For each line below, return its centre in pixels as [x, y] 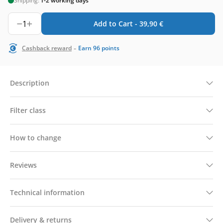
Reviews [23, 165]
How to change [36, 138]
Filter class [28, 110]
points [111, 48]
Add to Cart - [116, 24]
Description [30, 83]
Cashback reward [47, 48]
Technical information [47, 192]
